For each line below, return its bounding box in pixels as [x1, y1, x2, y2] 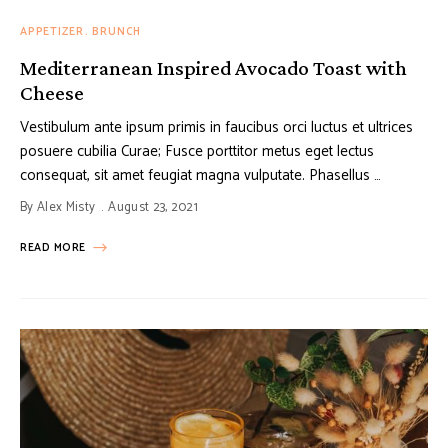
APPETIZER [20, 23, 84, 42]
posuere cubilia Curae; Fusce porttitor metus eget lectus [20, 139, 374, 165]
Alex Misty [36, 197, 96, 219]
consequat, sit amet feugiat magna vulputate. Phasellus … [20, 163, 381, 189]
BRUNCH [92, 23, 142, 42]
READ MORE [20, 239, 86, 258]
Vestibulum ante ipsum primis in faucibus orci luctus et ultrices [20, 115, 413, 141]
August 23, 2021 [108, 197, 199, 219]
